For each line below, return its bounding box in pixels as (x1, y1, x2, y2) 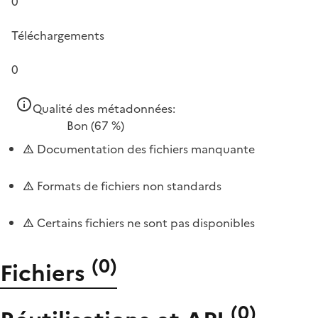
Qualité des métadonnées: (33, 100, 175, 117)
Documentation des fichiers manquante (34, 141, 255, 158)
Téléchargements (11, 27, 104, 44)
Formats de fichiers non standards (34, 177, 221, 194)
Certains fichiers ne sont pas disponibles (34, 214, 255, 231)
